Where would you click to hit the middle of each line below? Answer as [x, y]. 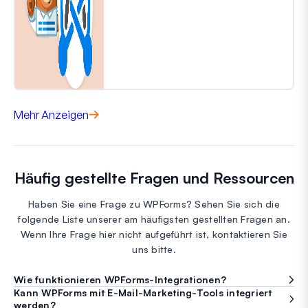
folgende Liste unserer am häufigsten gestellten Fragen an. [154, 219]
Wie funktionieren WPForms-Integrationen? [120, 279]
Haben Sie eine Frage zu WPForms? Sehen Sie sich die [154, 203]
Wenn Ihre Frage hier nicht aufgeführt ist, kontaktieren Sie [154, 234]
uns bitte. [154, 249]
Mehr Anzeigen [51, 114]
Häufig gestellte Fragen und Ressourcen [154, 177]
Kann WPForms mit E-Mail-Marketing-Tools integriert [143, 292]
